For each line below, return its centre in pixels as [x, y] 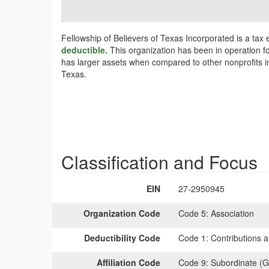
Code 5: [193, 213]
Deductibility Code [122, 238]
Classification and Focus [159, 162]
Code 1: [193, 238]
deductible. [86, 50]
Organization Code [122, 213]
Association [231, 213]
